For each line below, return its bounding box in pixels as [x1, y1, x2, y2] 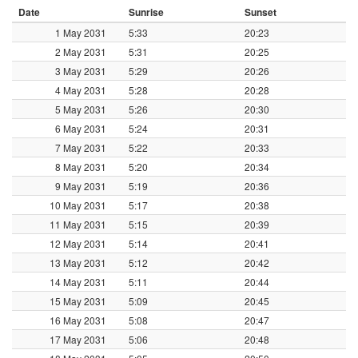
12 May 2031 [50, 236, 106, 250]
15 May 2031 [50, 293, 106, 308]
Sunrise [129, 4, 164, 19]
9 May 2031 [55, 178, 106, 193]
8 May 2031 [55, 159, 106, 173]
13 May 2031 [50, 255, 106, 269]
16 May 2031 [50, 312, 106, 327]
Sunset [245, 4, 276, 19]
